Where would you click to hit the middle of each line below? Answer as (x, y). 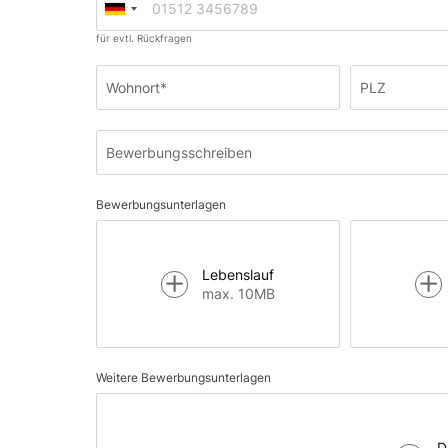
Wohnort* (136, 87)
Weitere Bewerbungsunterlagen (183, 377)
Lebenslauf (238, 274)
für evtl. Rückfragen (144, 38)
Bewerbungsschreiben (179, 152)
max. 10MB (238, 293)
